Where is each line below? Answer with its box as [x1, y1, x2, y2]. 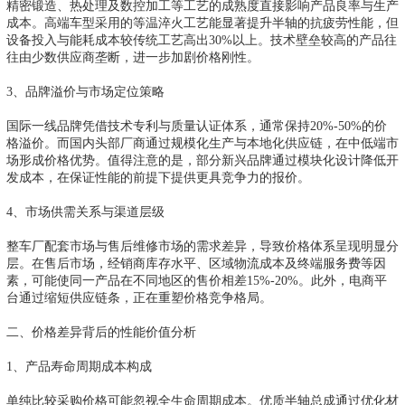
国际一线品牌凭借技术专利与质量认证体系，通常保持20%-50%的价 [6, 118, 387, 133]
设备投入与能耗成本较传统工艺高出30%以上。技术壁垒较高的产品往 [6, 32, 397, 47]
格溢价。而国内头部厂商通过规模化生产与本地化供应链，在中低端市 [6, 135, 399, 150]
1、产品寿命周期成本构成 [6, 358, 152, 373]
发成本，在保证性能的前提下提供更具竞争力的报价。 [6, 169, 310, 184]
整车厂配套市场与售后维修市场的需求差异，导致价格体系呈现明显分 [6, 238, 399, 253]
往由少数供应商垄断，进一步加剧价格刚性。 [6, 49, 259, 64]
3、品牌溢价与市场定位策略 [6, 83, 165, 99]
